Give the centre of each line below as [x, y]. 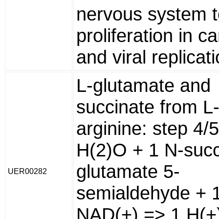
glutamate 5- [128, 171]
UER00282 [27, 171]
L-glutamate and [143, 85]
